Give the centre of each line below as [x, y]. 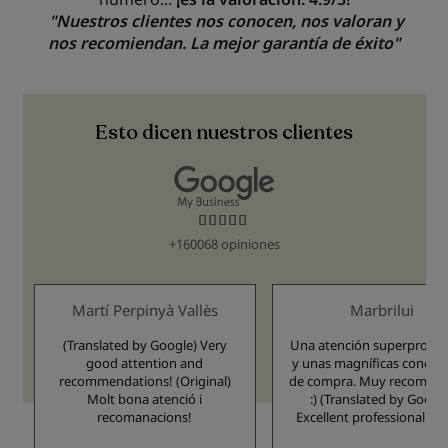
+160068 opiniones [224, 244]
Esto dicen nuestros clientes [224, 132]
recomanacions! [145, 417]
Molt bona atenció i [145, 399]
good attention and [145, 363]
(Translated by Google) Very [144, 345]
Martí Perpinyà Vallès [144, 310]
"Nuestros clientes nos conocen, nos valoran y [224, 21]
